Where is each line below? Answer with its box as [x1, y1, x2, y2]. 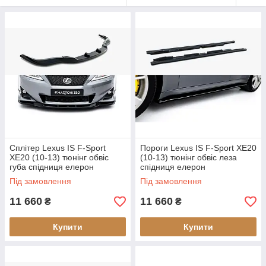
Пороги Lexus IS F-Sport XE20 [140, 143, 256, 153]
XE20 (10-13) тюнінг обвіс [9, 153, 109, 163]
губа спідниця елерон [9, 162, 94, 172]
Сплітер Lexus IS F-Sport [9, 143, 106, 153]
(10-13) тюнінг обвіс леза [140, 153, 237, 163]
